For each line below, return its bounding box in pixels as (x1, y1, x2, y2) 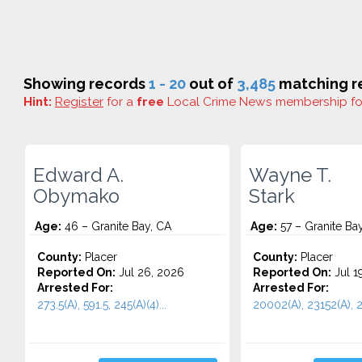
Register (55, 95, 103, 109)
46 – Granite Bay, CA (61, 220, 171, 233)
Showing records (23, 75, 149, 92)
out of (186, 75, 237, 92)
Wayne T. (248, 164, 331, 187)
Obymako (33, 185, 120, 208)
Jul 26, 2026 (116, 266, 184, 279)
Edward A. (33, 164, 124, 187)
